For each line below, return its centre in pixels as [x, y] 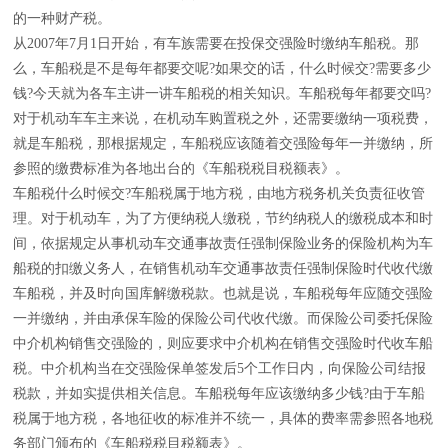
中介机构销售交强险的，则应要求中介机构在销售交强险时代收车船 [223, 343]
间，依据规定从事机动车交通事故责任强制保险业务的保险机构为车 [223, 243]
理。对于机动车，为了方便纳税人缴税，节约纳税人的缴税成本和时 [223, 218]
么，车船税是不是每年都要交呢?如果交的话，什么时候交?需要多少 [222, 68]
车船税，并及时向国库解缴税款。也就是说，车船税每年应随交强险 [223, 293]
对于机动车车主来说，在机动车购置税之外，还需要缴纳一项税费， [223, 118]
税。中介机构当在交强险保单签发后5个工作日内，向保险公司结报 [219, 368]
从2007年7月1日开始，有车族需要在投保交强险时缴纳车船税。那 [216, 43]
